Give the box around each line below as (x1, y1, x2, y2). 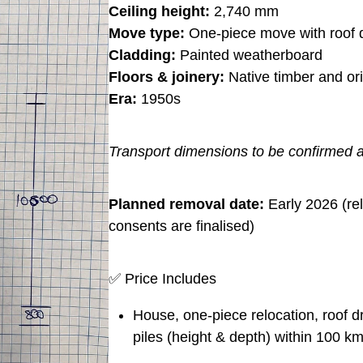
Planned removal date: (109, 195, 264, 212)
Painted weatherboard (176, 46, 322, 63)
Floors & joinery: (109, 68, 224, 85)
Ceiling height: (109, 2, 210, 19)
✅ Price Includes (109, 270, 216, 287)
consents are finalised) (109, 217, 254, 234)
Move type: (109, 24, 185, 41)
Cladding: (109, 46, 176, 63)
